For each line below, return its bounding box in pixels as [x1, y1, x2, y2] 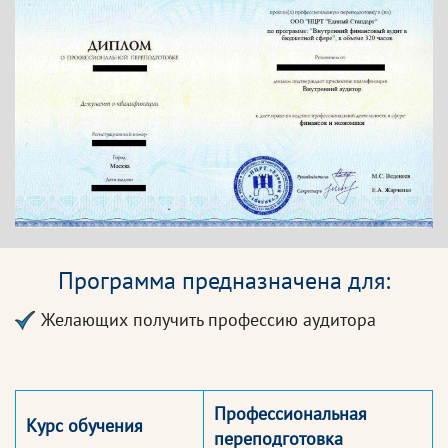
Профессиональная [214, 402, 367, 426]
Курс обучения [26, 414, 143, 438]
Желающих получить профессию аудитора [41, 308, 376, 332]
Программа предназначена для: [58, 265, 390, 297]
